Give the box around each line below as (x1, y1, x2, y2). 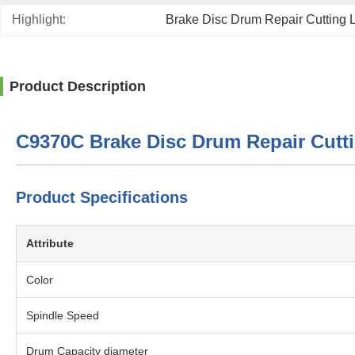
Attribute (26, 237, 74, 250)
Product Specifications (16, 189, 188, 206)
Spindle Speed (26, 309, 99, 322)
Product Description (10, 78, 146, 94)
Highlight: (12, 13, 66, 26)
